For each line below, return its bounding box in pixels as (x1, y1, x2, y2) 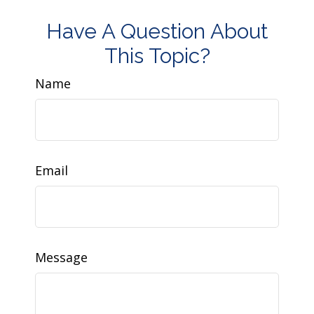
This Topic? (104, 43, 210, 68)
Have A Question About (46, 18, 268, 43)
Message (35, 248, 88, 266)
